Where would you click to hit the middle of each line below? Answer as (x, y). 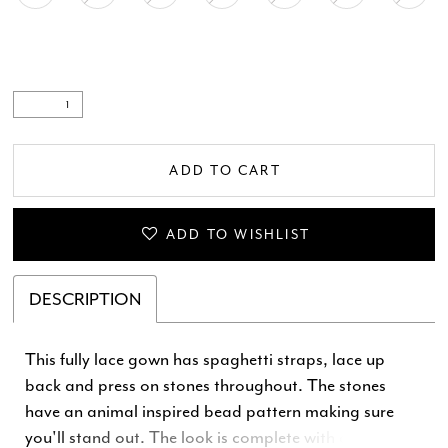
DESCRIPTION (85, 299)
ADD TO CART (225, 170)
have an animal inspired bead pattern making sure (210, 411)
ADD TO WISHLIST (238, 235)
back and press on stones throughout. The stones (206, 385)
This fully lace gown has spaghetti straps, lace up (205, 359)
